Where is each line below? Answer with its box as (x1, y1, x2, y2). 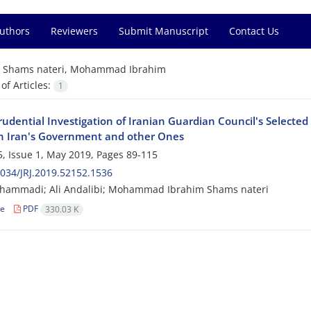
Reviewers (51, 24, 98, 37)
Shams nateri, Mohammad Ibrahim (2, 62, 166, 76)
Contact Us (229, 24, 279, 37)
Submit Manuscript (119, 24, 208, 37)
